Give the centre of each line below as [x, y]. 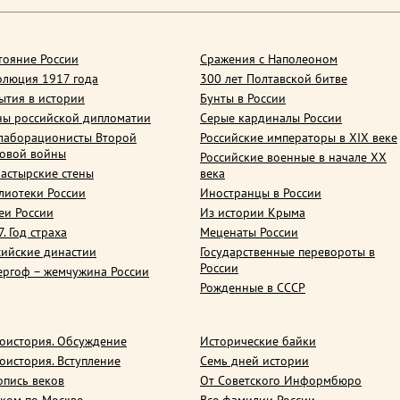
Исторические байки [258, 341]
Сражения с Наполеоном [269, 59]
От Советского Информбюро [281, 380]
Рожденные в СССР [253, 287]
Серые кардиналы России [271, 118]
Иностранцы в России [261, 193]
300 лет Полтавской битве [274, 79]
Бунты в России [243, 98]
